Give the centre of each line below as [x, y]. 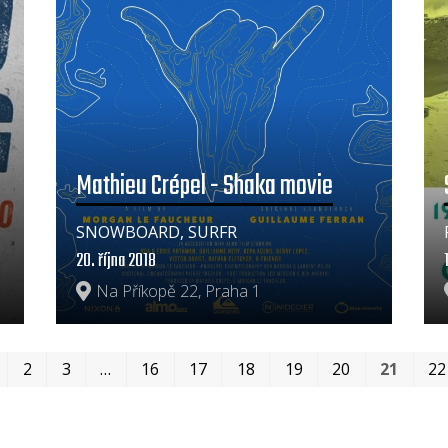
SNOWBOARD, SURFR [156, 232]
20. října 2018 [115, 262]
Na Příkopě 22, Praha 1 [178, 291]
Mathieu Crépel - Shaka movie [204, 186]
